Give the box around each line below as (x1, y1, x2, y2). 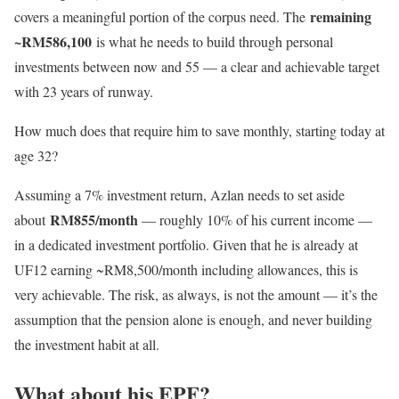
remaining (310, 6, 371, 28)
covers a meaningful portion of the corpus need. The (14, 7, 310, 27)
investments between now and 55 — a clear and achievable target (14, 57, 379, 77)
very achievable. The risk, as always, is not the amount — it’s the (14, 285, 378, 305)
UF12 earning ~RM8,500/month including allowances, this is (14, 260, 358, 280)
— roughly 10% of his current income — (138, 210, 372, 230)
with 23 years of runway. (14, 82, 153, 102)
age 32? (14, 146, 58, 166)
